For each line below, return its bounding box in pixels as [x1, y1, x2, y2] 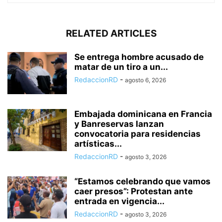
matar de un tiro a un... [74, 61, 168, 72]
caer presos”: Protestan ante [74, 186, 193, 196]
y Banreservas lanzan [74, 118, 164, 129]
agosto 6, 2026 [125, 76, 166, 84]
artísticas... [74, 138, 122, 149]
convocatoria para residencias [74, 128, 201, 139]
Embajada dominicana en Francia [74, 109, 212, 119]
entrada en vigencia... [74, 196, 165, 206]
